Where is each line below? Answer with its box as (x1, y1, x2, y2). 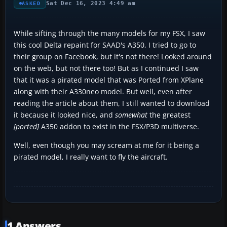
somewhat (115, 109, 147, 120)
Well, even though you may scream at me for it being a (14, 140, 199, 150)
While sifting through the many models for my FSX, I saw (14, 28, 205, 38)
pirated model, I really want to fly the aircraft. (14, 152, 168, 162)
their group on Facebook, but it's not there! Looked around (14, 51, 212, 61)
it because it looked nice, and (14, 109, 115, 120)
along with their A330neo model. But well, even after (14, 86, 192, 96)
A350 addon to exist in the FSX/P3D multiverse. (39, 121, 199, 131)
